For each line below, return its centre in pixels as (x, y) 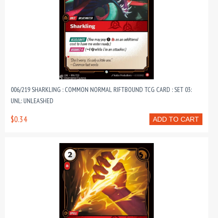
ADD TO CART (176, 119)
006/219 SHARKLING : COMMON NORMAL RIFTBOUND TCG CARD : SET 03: (101, 90)
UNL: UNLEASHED (32, 101)
